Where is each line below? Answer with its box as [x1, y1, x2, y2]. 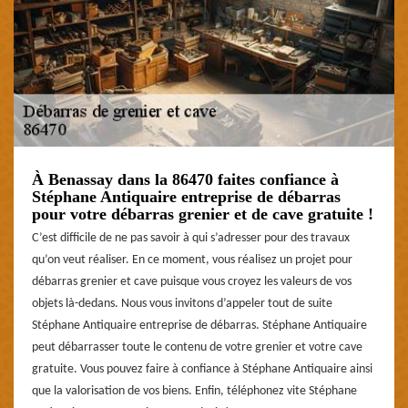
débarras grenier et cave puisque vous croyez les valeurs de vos [32, 275, 352, 290]
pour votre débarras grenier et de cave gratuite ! [32, 205, 373, 224]
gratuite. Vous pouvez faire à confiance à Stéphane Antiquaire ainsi [32, 362, 372, 377]
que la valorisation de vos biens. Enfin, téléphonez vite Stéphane [32, 384, 357, 399]
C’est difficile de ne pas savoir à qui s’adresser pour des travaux [32, 231, 350, 246]
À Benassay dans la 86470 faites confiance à [32, 170, 339, 189]
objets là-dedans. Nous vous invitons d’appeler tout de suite [32, 297, 332, 311]
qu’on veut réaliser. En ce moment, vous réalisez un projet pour [32, 253, 352, 268]
